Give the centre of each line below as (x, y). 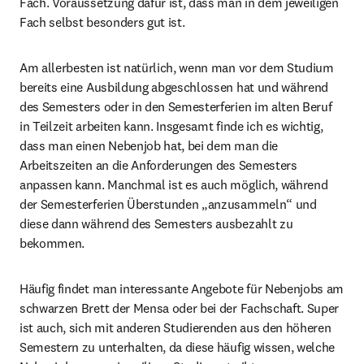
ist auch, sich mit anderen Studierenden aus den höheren (175, 327)
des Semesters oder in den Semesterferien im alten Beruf (176, 106)
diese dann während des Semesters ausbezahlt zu (156, 223)
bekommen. (54, 243)
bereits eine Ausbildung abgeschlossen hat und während (174, 87)
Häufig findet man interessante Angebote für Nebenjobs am (182, 288)
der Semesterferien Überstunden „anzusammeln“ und (168, 204)
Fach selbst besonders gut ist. (104, 22)
